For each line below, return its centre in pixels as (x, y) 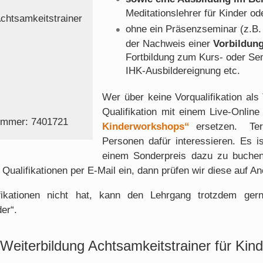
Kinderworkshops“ (146, 126)
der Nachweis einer (170, 43)
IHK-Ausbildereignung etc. (183, 70)
